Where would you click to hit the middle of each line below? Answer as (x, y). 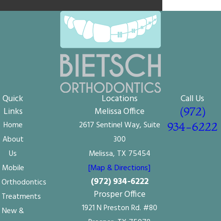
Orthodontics (24, 183)
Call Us (193, 99)
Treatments (21, 197)
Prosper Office (119, 195)
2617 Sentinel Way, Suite (119, 125)
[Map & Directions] (120, 168)
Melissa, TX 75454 (119, 154)
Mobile (13, 168)
